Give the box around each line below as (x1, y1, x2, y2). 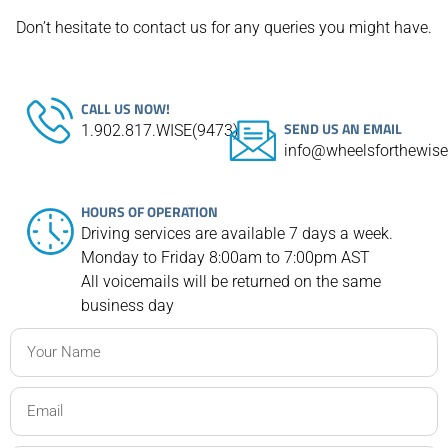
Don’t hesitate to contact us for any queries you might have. (16, 18, 432, 38)
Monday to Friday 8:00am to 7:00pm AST (81, 248, 370, 268)
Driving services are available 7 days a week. (81, 224, 393, 244)
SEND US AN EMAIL (284, 118, 403, 140)
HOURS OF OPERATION (81, 201, 218, 223)
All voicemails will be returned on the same (81, 272, 381, 292)
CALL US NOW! (81, 98, 170, 120)
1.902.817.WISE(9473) (81, 121, 238, 141)
